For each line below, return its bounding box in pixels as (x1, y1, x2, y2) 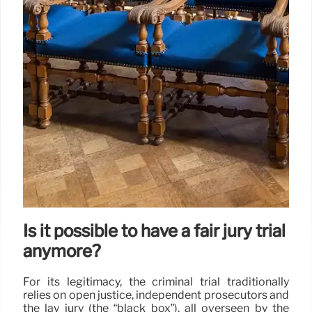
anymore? (23, 241, 101, 262)
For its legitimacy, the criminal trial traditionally (23, 275, 289, 289)
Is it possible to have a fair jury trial (23, 221, 286, 242)
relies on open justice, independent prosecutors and (23, 288, 289, 302)
